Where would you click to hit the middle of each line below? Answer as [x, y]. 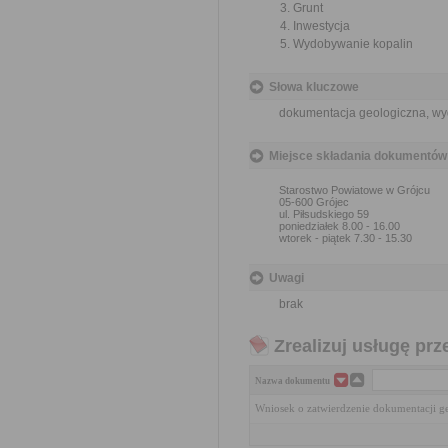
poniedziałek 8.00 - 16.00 [339, 226]
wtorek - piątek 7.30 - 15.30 [345, 238]
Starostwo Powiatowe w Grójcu [354, 190]
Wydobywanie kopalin [353, 44]
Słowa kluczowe [314, 87]
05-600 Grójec [314, 202]
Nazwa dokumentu [292, 381]
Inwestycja [321, 26]
